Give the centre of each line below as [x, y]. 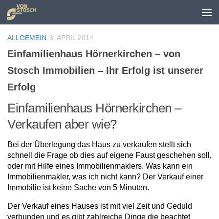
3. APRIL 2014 [71, 38]
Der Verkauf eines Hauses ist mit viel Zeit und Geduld [100, 206]
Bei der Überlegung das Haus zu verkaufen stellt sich [99, 145]
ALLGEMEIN [27, 38]
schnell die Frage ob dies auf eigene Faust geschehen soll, [109, 155]
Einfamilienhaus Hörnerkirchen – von [94, 54]
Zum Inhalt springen [50, 13]
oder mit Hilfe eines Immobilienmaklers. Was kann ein [100, 166]
